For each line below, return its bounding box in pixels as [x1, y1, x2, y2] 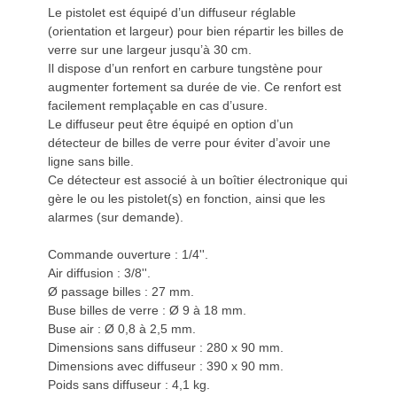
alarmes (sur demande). [48, 210, 183, 224]
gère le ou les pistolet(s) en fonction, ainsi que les [48, 191, 325, 206]
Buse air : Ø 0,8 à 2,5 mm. [48, 322, 196, 336]
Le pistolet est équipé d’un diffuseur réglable [48, 5, 296, 19]
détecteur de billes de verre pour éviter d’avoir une [48, 136, 331, 150]
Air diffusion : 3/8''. [48, 266, 151, 280]
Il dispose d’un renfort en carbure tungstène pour [48, 61, 323, 75]
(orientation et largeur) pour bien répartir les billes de [48, 24, 344, 38]
